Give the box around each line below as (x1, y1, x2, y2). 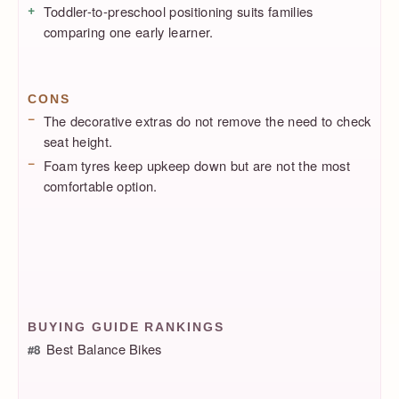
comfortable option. (43, 175, 158, 195)
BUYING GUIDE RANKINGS (27, 319, 225, 334)
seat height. (43, 131, 113, 151)
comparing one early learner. (43, 22, 214, 42)
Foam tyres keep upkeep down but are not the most (43, 155, 350, 175)
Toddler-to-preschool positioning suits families (43, 2, 313, 21)
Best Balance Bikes (46, 339, 162, 359)
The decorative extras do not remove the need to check (43, 110, 371, 130)
